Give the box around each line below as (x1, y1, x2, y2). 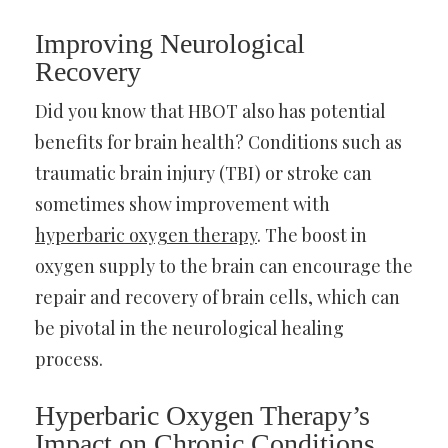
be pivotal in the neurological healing (35, 315, 344, 340)
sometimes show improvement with (35, 191, 330, 216)
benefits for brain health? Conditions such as (35, 129, 402, 154)
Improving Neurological (35, 27, 305, 59)
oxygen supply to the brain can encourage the (35, 253, 413, 278)
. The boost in (257, 222, 367, 247)
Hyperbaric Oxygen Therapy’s (35, 399, 370, 431)
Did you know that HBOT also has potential (35, 98, 386, 123)
